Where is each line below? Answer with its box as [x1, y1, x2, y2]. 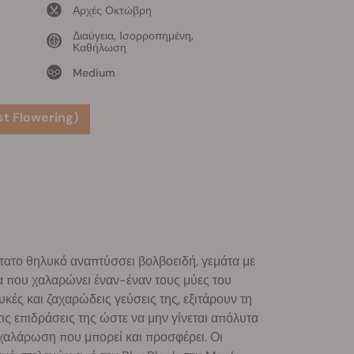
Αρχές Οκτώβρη [72, 2, 152, 17]
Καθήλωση [72, 40, 126, 55]
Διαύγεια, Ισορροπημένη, [72, 28, 194, 43]
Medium [72, 65, 115, 80]
